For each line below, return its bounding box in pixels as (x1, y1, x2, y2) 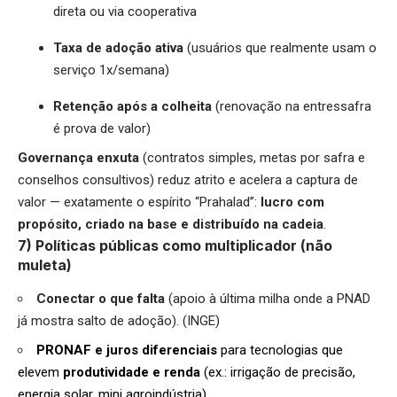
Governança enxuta (18, 150, 143, 167)
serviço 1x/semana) (53, 62, 169, 79)
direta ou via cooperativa (53, 4, 197, 20)
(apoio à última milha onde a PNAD (168, 290, 370, 307)
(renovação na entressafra (215, 98, 371, 115)
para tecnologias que (221, 341, 343, 358)
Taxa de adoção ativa (53, 40, 187, 57)
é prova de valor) (53, 121, 151, 137)
